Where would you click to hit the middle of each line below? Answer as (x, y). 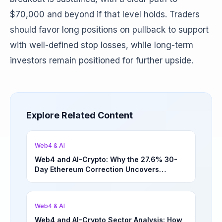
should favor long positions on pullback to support (109, 30)
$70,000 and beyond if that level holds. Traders (105, 14)
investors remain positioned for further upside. (102, 60)
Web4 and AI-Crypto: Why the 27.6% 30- (106, 159)
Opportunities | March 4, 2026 (88, 189)
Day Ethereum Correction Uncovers (97, 169)
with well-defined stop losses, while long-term (102, 45)
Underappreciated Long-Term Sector (100, 179)
